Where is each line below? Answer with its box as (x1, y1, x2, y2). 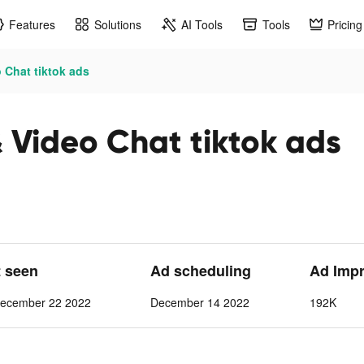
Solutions (94, 15, 141, 32)
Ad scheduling (149, 260, 251, 281)
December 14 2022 (149, 294, 249, 310)
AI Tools (181, 15, 223, 32)
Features (9, 15, 55, 32)
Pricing (327, 15, 362, 32)
